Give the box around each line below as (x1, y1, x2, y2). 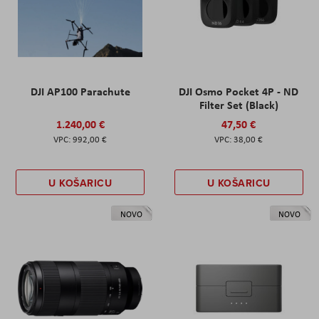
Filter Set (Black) (199, 97, 278, 113)
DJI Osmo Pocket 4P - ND (179, 83, 299, 99)
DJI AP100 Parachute (30, 83, 130, 99)
